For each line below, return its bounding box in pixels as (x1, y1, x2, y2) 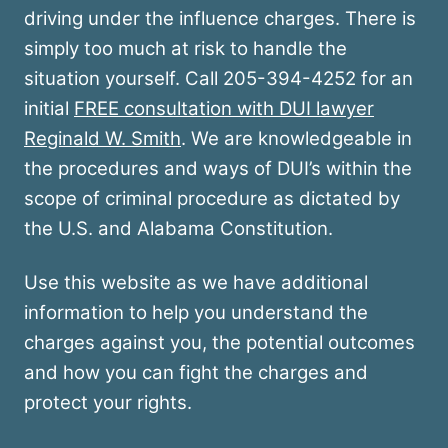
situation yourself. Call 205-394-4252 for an (24, 67, 413, 91)
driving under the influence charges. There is (24, 7, 416, 31)
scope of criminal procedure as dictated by (24, 187, 400, 211)
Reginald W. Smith (24, 127, 181, 151)
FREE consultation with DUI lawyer (74, 97, 374, 121)
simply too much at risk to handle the (24, 37, 347, 61)
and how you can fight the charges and (24, 361, 368, 385)
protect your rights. (24, 391, 192, 415)
